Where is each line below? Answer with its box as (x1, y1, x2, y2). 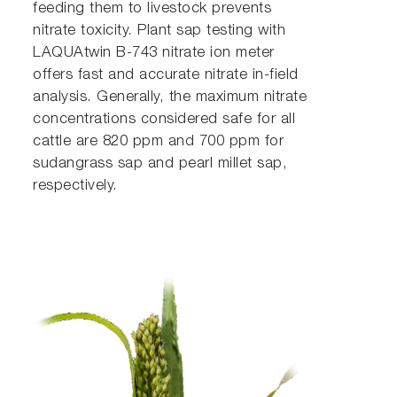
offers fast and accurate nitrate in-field (33, 68, 299, 83)
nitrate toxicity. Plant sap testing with (33, 24, 286, 39)
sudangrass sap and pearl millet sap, (33, 157, 288, 172)
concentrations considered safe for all (33, 113, 296, 128)
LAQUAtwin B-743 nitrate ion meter (33, 46, 275, 61)
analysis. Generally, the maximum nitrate (33, 90, 307, 105)
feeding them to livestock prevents (33, 2, 272, 17)
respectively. (33, 179, 118, 194)
